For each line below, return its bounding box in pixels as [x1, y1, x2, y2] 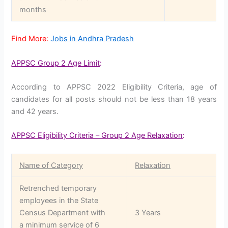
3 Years [135, 208, 161, 217]
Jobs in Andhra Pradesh [50, 34, 134, 44]
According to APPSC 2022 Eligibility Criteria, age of [11, 82, 217, 92]
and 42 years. [11, 106, 59, 116]
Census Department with [19, 208, 106, 217]
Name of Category [19, 160, 83, 170]
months [19, 5, 47, 15]
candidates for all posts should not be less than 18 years [11, 94, 217, 104]
